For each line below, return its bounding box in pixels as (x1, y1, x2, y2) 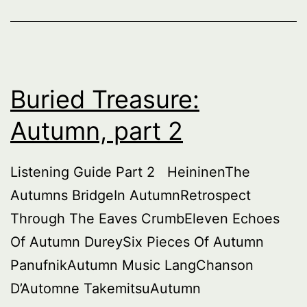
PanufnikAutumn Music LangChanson (10, 256, 254, 273)
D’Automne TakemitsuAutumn (10, 280, 201, 297)
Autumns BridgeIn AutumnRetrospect (10, 186, 251, 204)
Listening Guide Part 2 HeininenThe (10, 163, 250, 180)
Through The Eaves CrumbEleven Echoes (10, 210, 280, 227)
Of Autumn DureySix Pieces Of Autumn (10, 233, 264, 250)
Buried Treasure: (10, 84, 199, 114)
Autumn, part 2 (10, 115, 183, 146)
